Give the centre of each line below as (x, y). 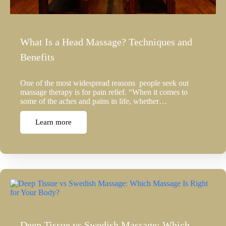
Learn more (53, 122)
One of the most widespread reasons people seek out (104, 83)
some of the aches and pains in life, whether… (94, 101)
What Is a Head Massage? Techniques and (106, 42)
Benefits (37, 57)
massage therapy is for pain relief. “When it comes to (104, 92)
